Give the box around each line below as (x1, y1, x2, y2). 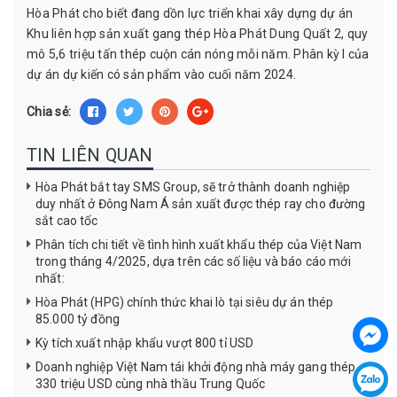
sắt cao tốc (35, 213, 98, 228)
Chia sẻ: (27, 104, 71, 119)
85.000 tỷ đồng (35, 311, 120, 326)
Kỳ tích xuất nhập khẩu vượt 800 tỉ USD (35, 335, 254, 350)
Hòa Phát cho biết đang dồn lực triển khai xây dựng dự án (27, 5, 353, 20)
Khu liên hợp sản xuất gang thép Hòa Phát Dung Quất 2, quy (27, 26, 369, 41)
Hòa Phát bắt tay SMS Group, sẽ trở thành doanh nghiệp (35, 179, 351, 194)
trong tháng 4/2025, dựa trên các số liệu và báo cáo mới (35, 253, 351, 269)
